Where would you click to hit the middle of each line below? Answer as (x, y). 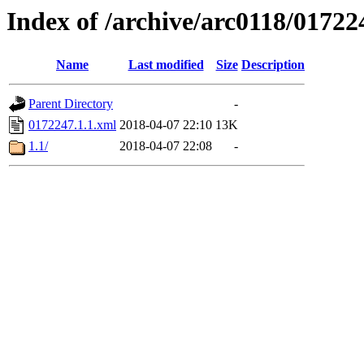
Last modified (166, 65)
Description (273, 65)
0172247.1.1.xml (72, 125)
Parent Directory (71, 104)
